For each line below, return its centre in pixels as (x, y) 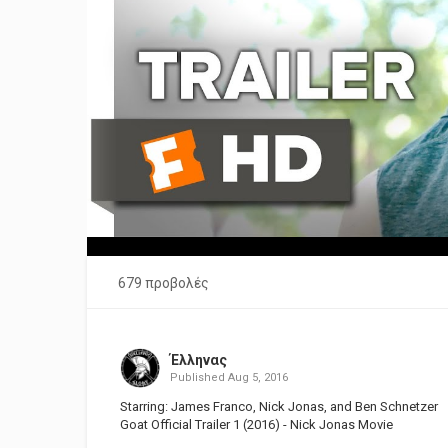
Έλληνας (198, 360)
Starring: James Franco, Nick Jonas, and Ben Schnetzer (279, 406)
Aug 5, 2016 (257, 377)
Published (198, 377)
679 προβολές (163, 283)
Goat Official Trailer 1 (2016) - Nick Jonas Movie (256, 424)
